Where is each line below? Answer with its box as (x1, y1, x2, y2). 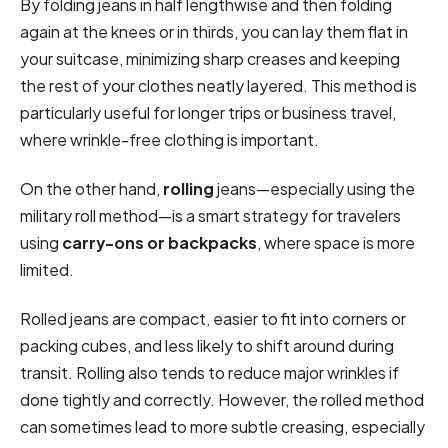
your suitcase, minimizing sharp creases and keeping (20, 47, 400, 69)
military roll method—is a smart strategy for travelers (20, 205, 401, 227)
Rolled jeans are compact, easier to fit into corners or (20, 308, 406, 330)
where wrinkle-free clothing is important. (20, 128, 319, 150)
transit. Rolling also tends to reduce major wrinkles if (20, 362, 399, 384)
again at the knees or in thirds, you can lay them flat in (20, 20, 408, 42)
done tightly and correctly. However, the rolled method (20, 389, 424, 411)
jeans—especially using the (214, 178, 415, 200)
